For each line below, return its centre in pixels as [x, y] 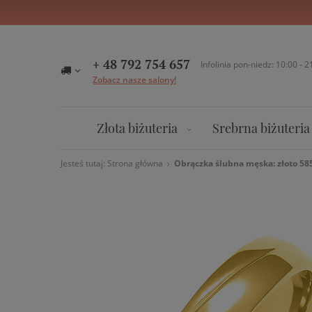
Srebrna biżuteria [261, 128]
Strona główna [135, 163]
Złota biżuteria [137, 128]
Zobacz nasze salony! [134, 80]
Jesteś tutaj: [84, 163]
